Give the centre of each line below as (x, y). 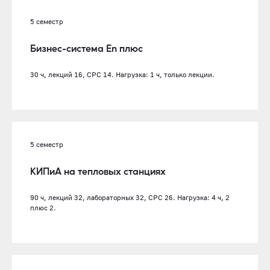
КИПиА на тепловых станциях (98, 171)
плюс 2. (43, 208)
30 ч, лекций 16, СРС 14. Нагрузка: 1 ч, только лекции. (122, 75)
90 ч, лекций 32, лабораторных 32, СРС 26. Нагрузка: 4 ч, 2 (130, 198)
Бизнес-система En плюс (86, 48)
